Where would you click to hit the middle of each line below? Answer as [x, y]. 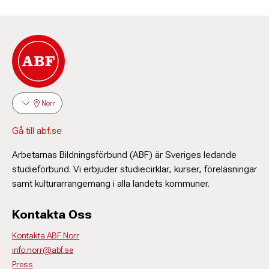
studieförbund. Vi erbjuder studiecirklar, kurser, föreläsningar [134, 169]
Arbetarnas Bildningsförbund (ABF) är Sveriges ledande [124, 155]
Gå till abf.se [37, 131]
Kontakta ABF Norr [46, 235]
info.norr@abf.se [43, 250]
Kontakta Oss [52, 214]
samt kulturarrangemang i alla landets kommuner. [111, 183]
